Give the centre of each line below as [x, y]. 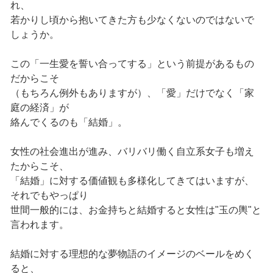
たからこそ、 [39, 166]
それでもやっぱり [49, 196]
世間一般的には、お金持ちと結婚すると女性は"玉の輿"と [136, 210]
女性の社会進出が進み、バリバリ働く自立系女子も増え [132, 152]
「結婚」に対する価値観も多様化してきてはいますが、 [132, 181]
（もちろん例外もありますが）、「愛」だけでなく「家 [132, 93]
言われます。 [39, 225]
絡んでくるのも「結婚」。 [69, 122]
